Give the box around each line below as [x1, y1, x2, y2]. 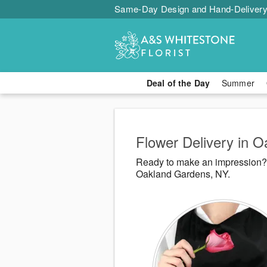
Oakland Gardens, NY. [136, 167, 230, 181]
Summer [222, 77, 254, 89]
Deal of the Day [146, 77, 210, 89]
